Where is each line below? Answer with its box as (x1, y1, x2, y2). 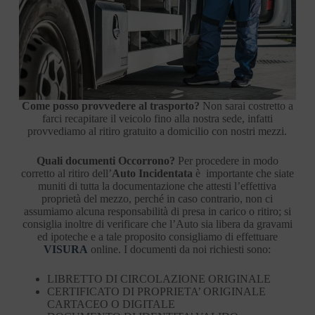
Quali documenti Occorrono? (36, 154, 175, 167)
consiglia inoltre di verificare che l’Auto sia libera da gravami (22, 217, 292, 230)
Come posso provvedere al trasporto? (21, 99, 200, 112)
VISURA (44, 243, 89, 255)
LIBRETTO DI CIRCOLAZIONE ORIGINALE (46, 272, 271, 285)
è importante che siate (192, 167, 294, 179)
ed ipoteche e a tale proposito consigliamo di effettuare (37, 230, 278, 243)
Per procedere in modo (174, 154, 278, 167)
